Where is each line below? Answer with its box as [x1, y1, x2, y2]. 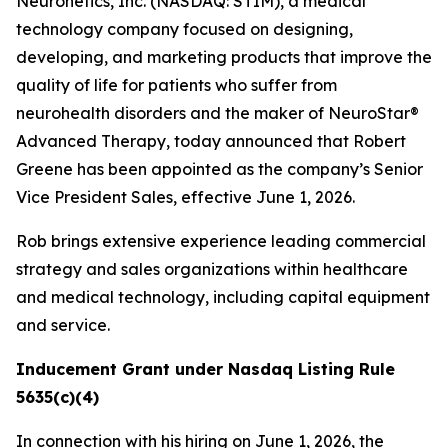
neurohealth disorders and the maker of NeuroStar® [16, 103, 419, 123]
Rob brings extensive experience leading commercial [16, 231, 426, 251]
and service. [16, 315, 110, 335]
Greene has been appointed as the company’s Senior [16, 159, 423, 179]
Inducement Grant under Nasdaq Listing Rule [16, 359, 395, 379]
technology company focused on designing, [16, 19, 353, 39]
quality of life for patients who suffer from [16, 75, 337, 95]
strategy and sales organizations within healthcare [16, 259, 408, 279]
